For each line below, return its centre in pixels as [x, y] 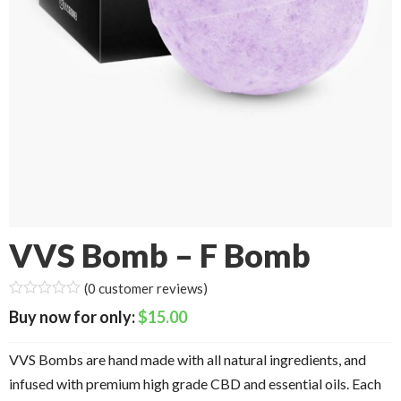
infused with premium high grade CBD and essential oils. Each [195, 384]
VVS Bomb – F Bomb [160, 255]
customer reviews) [152, 288]
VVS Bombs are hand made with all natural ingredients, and [188, 359]
